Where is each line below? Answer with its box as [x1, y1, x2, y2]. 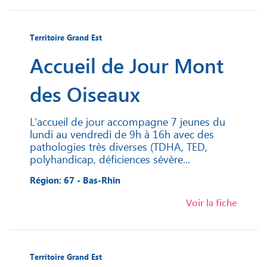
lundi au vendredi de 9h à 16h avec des [30, 126, 214, 142]
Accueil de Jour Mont [30, 51, 223, 79]
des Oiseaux [30, 80, 140, 108]
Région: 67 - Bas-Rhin [30, 174, 120, 187]
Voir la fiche [186, 196, 237, 209]
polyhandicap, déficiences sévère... [30, 151, 190, 167]
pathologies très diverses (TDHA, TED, [30, 139, 207, 154]
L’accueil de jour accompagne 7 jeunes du [30, 114, 225, 129]
